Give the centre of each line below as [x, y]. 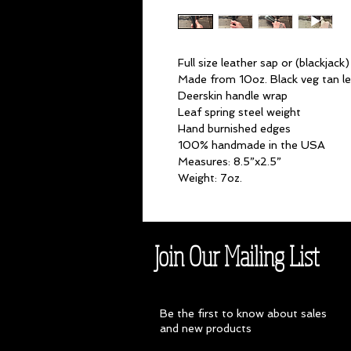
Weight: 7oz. [210, 178]
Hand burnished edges [234, 129]
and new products [206, 329]
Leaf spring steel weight [239, 112]
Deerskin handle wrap [233, 96]
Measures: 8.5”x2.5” [230, 162]
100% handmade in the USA [251, 145]
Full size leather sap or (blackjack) [264, 63]
